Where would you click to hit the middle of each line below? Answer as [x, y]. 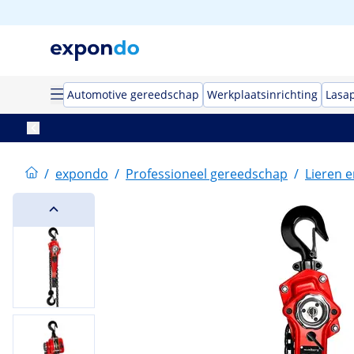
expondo [82, 174]
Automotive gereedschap [133, 94]
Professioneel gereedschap [207, 174]
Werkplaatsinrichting [262, 94]
